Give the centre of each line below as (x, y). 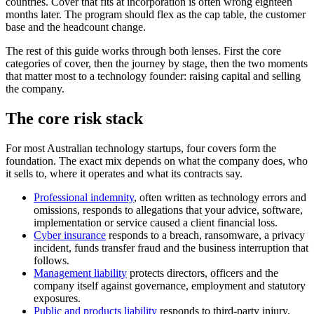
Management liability (80, 273)
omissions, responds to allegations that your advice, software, (168, 210)
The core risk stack (74, 119)
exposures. (57, 299)
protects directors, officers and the (203, 273)
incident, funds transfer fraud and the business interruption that (171, 248)
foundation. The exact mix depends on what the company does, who (157, 161)
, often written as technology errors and (220, 198)
